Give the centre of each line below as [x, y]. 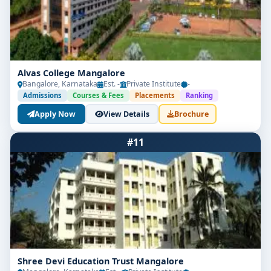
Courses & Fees [98, 95]
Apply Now [55, 114]
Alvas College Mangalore [71, 73]
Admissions [42, 95]
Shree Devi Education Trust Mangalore [101, 261]
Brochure [191, 114]
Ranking [199, 95]
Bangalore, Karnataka [60, 84]
